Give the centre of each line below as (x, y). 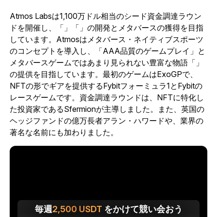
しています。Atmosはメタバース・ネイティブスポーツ (107, 39)
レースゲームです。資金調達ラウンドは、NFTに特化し (107, 97)
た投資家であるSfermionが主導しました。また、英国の (107, 109)
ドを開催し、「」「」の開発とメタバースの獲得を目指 (107, 28)
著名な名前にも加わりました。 (65, 132)
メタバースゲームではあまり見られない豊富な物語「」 (107, 62)
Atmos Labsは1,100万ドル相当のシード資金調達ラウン (106, 16)
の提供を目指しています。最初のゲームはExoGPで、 (104, 74)
